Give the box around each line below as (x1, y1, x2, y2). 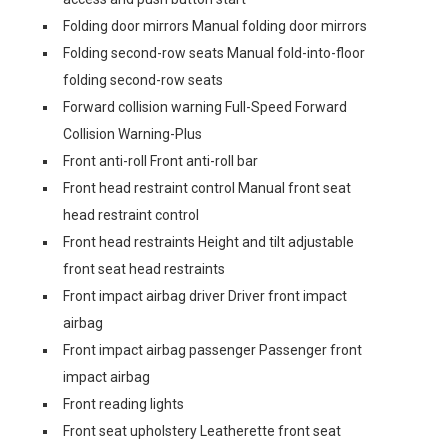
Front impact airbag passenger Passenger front (63, 342, 362, 358)
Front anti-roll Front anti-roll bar (63, 153, 258, 169)
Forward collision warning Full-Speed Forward (63, 99, 347, 115)
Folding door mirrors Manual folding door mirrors (63, 18, 367, 34)
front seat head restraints (63, 261, 225, 277)
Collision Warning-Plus (63, 126, 202, 142)
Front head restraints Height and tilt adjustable (63, 234, 354, 250)
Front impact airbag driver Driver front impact (63, 288, 347, 304)
